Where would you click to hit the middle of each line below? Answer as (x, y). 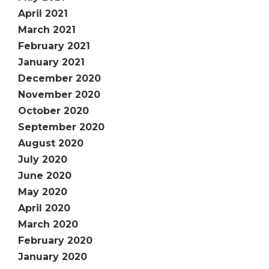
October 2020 (53, 111)
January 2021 (51, 62)
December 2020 (59, 78)
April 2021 (43, 14)
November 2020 (59, 95)
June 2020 (45, 176)
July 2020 (43, 159)
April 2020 (44, 208)
